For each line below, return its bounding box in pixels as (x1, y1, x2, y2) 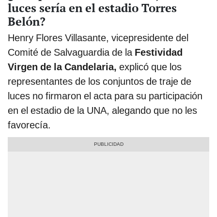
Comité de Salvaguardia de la (8, 46, 135, 58)
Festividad (135, 46, 183, 58)
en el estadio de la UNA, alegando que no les (8, 104, 197, 116)
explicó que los (119, 61, 182, 73)
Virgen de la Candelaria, (8, 61, 119, 73)
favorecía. (8, 119, 51, 131)
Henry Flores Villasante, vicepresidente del (8, 31, 188, 44)
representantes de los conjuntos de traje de (8, 75, 191, 87)
